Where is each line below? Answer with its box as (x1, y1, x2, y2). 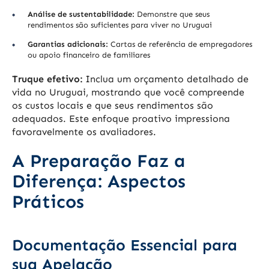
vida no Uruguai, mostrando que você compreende (12, 86, 244, 98)
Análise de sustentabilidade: (28, 10, 134, 19)
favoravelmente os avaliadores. (12, 126, 156, 138)
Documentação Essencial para (12, 236, 237, 255)
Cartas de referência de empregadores (108, 40, 252, 49)
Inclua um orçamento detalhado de (82, 73, 249, 85)
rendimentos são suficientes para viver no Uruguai (28, 20, 212, 30)
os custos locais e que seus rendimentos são (12, 100, 213, 112)
